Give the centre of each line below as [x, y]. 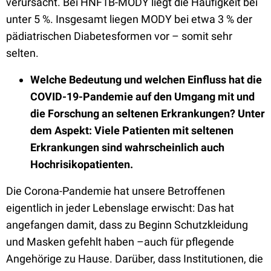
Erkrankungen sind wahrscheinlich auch [127, 147]
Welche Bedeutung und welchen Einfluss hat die [146, 80]
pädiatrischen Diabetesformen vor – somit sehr [119, 36]
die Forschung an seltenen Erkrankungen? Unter [148, 113]
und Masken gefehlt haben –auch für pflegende [120, 242]
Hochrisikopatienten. [83, 164]
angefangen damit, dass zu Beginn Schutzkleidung [127, 225]
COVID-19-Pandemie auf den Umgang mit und [142, 96]
